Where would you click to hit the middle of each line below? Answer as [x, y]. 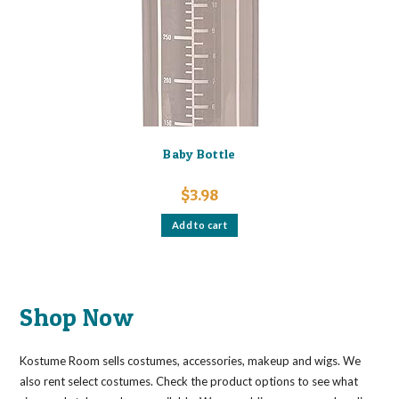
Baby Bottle [199, 153]
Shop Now [77, 317]
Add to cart [199, 224]
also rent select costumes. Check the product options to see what [189, 381]
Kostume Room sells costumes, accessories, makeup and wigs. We [191, 361]
